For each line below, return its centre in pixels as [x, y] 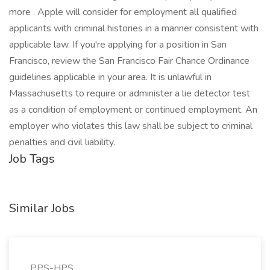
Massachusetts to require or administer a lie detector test [130, 93]
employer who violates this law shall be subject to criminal [131, 126]
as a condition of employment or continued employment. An [133, 110]
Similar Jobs [42, 208]
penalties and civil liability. [62, 142]
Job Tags [32, 159]
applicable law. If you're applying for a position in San [118, 45]
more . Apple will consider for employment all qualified [123, 12]
